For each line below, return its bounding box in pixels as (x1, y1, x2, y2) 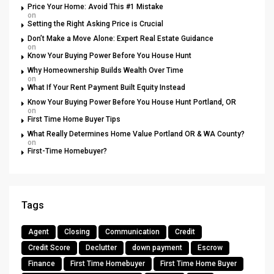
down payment (132, 243, 182, 252)
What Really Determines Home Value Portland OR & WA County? (28, 129, 245, 138)
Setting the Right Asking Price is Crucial (28, 19, 163, 28)
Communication (105, 227, 160, 236)
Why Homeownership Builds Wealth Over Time (28, 65, 183, 75)
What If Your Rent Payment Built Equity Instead (28, 83, 185, 92)
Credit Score (28, 243, 70, 252)
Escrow (198, 243, 223, 252)
